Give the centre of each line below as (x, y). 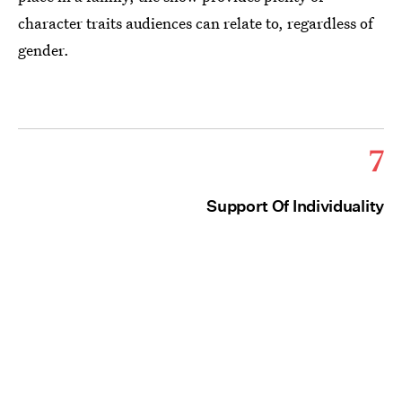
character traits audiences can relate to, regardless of (196, 23)
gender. (44, 50)
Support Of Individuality (295, 206)
